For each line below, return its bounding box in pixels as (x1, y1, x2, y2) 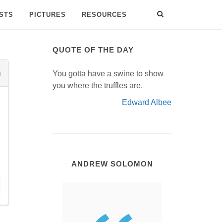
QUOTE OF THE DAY (53, 46, 134, 54)
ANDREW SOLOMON (71, 160, 153, 168)
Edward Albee (122, 98, 171, 107)
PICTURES (29, 11, 66, 18)
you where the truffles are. (53, 81, 143, 90)
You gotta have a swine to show (53, 69, 164, 78)
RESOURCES (82, 11, 127, 18)
